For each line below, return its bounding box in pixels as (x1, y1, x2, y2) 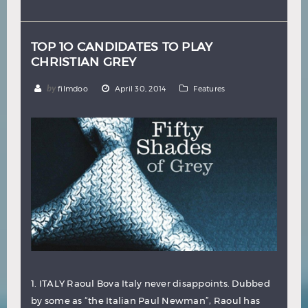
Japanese (140, 8, 179, 20)
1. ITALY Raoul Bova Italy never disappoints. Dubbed (31, 278, 270, 289)
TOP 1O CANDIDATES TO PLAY (31, 39, 213, 54)
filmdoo (58, 84, 88, 93)
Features (193, 84, 225, 93)
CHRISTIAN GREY (31, 54, 137, 69)
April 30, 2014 (114, 84, 166, 93)
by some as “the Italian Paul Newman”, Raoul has (31, 295, 260, 307)
